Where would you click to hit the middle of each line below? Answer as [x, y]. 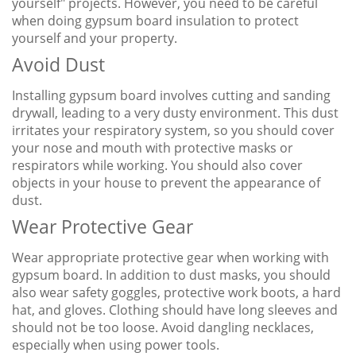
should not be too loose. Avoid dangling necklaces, [163, 328]
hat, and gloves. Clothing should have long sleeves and [175, 310]
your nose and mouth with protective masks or [153, 148]
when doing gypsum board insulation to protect [155, 21]
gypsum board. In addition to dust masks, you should [171, 275]
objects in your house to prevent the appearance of [166, 183]
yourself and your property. [95, 39]
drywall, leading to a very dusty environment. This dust [175, 113]
